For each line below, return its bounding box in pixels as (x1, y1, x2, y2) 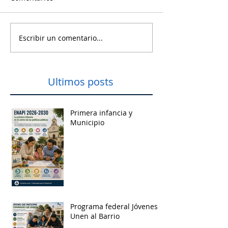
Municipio (70, 118, 104, 127)
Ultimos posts (48, 75, 113, 89)
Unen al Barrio (70, 211, 120, 221)
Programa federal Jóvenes (70, 202, 158, 211)
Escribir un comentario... (19, 33, 103, 43)
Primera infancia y (70, 108, 132, 118)
